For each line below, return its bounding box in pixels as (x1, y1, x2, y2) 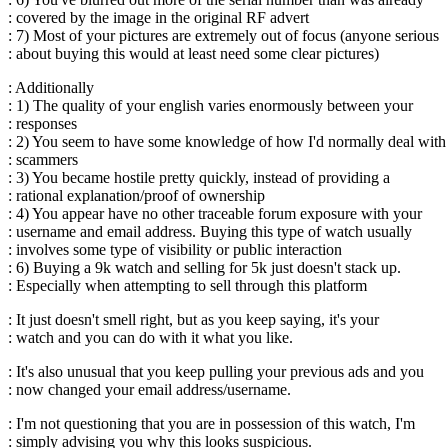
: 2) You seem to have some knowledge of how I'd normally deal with (8, 133, 446, 150)
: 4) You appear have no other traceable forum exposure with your (8, 205, 422, 222)
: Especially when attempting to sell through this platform (8, 277, 367, 294)
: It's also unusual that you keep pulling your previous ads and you (8, 363, 424, 380)
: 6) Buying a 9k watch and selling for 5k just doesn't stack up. (8, 259, 401, 276)
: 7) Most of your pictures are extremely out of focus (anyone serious (8, 27, 439, 44)
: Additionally (8, 79, 94, 96)
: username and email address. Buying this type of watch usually (8, 223, 412, 240)
